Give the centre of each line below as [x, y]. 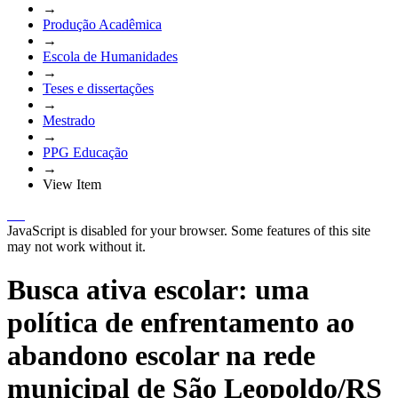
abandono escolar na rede [161, 356]
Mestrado [69, 120]
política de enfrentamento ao [181, 323]
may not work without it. [76, 246]
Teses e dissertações [98, 88]
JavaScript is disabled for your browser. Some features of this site [189, 230]
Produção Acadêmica [102, 24]
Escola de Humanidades [110, 56]
